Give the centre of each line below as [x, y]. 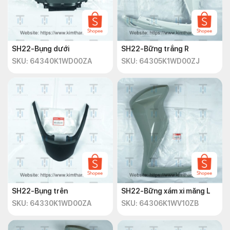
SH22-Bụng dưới [41, 49]
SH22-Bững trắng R [155, 49]
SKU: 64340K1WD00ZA [52, 61]
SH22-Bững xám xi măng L [166, 191]
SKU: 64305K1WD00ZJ [160, 61]
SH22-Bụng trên [40, 191]
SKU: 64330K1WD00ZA [52, 203]
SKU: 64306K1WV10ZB [160, 203]
